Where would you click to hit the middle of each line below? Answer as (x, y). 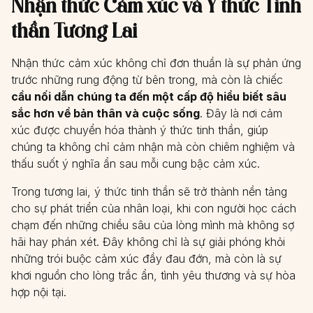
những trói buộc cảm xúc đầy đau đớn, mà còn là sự (146, 259)
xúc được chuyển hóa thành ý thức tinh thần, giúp (140, 130)
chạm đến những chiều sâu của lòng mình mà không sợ (153, 225)
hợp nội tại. (39, 292)
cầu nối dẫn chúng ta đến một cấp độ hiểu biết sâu (149, 96)
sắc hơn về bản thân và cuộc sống (105, 113)
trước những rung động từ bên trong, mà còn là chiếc (147, 80)
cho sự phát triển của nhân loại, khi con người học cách (154, 208)
